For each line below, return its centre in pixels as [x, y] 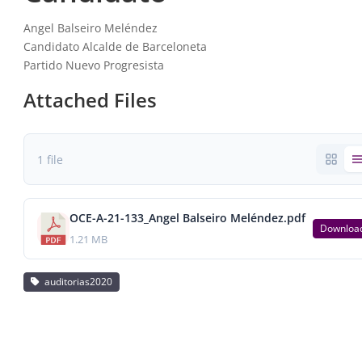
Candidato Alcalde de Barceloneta [115, 46]
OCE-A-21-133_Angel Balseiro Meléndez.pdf [187, 218]
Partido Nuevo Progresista [93, 65]
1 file [50, 159]
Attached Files [90, 100]
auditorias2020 [76, 282]
